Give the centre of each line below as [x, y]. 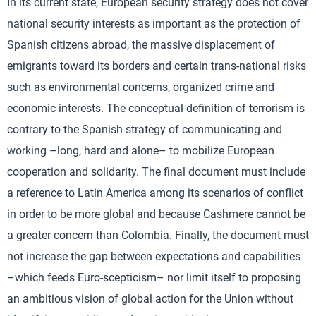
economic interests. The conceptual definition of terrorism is [156, 108]
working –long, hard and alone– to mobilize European [141, 151]
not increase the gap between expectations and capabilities [154, 256]
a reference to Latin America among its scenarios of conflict [155, 193]
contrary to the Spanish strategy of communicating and [145, 129]
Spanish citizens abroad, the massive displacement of [141, 45]
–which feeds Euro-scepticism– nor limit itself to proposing [154, 278]
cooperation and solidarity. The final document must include [156, 172]
